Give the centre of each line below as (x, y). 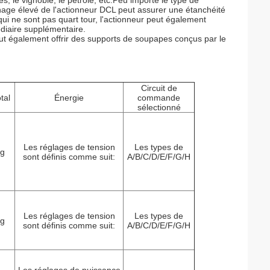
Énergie (69, 98)
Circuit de (159, 88)
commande (159, 98)
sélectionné (159, 107)
